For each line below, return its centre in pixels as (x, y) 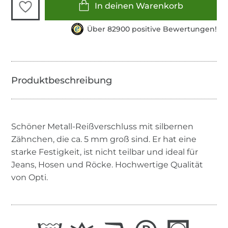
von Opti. (30, 177)
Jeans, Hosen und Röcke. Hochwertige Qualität (107, 164)
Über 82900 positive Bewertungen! (152, 29)
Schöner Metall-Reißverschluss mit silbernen (103, 126)
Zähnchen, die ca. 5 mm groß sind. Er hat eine (104, 139)
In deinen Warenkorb (139, 6)
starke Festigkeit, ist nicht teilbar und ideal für (105, 152)
